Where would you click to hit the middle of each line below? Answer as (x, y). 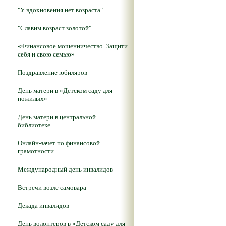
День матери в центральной (57, 117)
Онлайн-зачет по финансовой (59, 143)
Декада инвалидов (43, 206)
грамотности (36, 151)
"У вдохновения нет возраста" (60, 10)
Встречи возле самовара (52, 187)
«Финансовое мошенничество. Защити (73, 46)
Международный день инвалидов (65, 169)
